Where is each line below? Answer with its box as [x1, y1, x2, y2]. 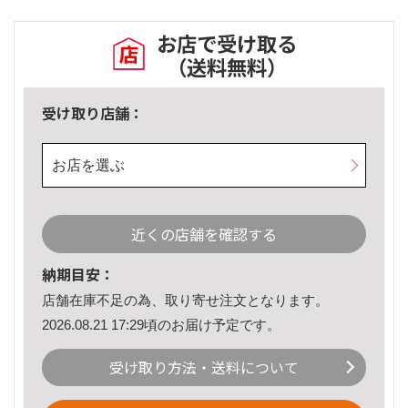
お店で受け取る [157, 28, 297, 58]
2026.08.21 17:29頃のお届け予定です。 [42, 316, 280, 332]
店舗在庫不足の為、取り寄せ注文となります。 [42, 292, 329, 309]
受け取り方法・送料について [109, 356, 299, 379]
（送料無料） [167, 52, 287, 82]
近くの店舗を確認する [131, 223, 277, 246]
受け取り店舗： [42, 102, 144, 125]
